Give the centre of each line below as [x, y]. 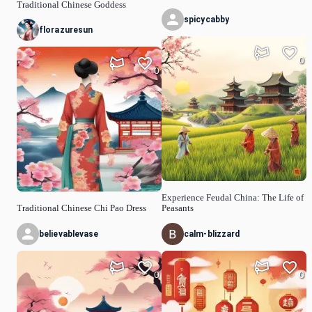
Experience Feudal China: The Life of [233, 198]
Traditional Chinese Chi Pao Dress [81, 209]
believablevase [69, 234]
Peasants [178, 209]
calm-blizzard [212, 234]
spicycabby [207, 20]
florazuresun [66, 30]
